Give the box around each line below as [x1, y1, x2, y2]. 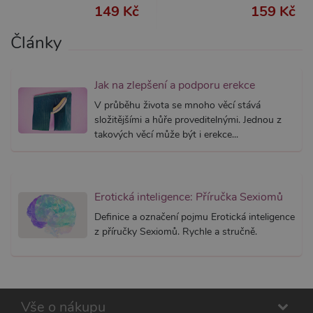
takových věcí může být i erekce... [94, 127, 238, 141]
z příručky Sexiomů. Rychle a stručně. [94, 225, 257, 239]
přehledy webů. [198, 27, 255, 38]
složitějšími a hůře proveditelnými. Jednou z [94, 112, 282, 126]
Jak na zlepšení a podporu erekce [94, 77, 255, 93]
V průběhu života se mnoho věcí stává [94, 98, 261, 112]
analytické [198, 17, 235, 29]
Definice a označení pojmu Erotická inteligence [94, 210, 295, 224]
